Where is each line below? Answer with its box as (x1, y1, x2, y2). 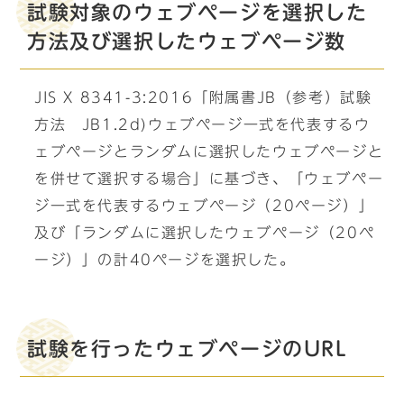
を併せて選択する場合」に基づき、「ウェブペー (34, 171, 384, 186)
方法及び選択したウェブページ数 (27, 32, 347, 51)
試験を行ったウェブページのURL (27, 339, 348, 359)
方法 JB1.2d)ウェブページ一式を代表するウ (34, 117, 371, 132)
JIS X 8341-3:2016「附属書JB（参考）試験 (34, 90, 372, 105)
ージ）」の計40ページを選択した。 (34, 252, 296, 267)
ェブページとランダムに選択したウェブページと (34, 144, 384, 159)
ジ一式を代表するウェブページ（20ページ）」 (34, 198, 375, 213)
